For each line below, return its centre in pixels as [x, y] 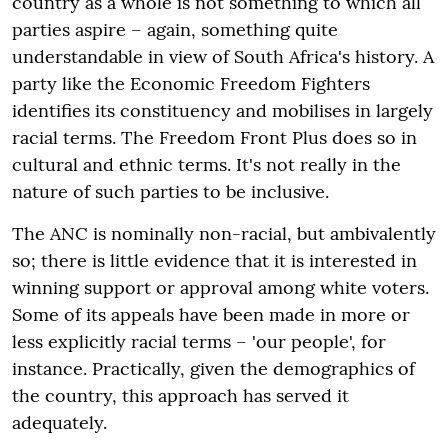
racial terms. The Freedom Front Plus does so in [214, 137]
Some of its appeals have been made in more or [211, 314]
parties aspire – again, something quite [175, 29]
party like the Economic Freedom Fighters [191, 83]
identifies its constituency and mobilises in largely [222, 110]
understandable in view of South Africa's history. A [223, 56]
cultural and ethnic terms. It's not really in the [206, 164]
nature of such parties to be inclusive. [170, 191]
